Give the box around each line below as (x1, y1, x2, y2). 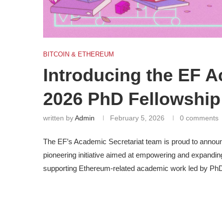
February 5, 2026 (110, 113, 165, 122)
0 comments (180, 113, 219, 122)
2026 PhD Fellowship (43, 88, 221, 109)
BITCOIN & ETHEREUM (43, 50, 114, 58)
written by (43, 113, 75, 122)
